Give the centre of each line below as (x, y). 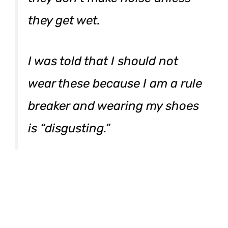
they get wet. (64, 20)
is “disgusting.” (69, 128)
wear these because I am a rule (115, 83)
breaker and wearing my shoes (113, 106)
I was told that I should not (103, 61)
